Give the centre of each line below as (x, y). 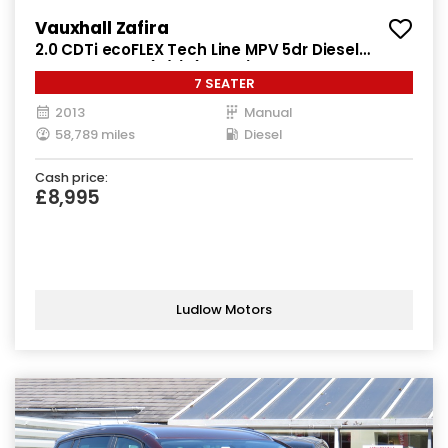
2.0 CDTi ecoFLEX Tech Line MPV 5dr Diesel (197, 49)
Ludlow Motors (224, 310)
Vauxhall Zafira (102, 27)
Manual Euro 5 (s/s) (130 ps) (144, 69)
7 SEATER (224, 83)
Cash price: (71, 177)
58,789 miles (95, 134)
